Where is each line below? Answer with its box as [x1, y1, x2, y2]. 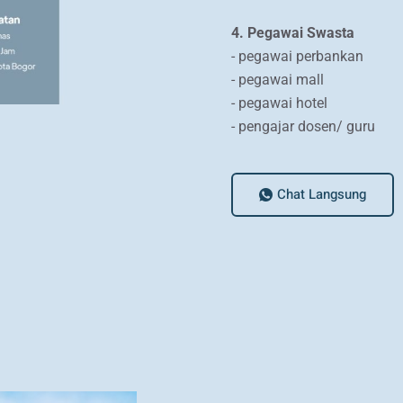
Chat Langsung [277, 184, 366, 205]
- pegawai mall [231, 70, 324, 88]
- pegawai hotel [231, 94, 327, 112]
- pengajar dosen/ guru [231, 117, 375, 135]
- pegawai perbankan [231, 47, 363, 65]
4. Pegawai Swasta [231, 23, 354, 41]
